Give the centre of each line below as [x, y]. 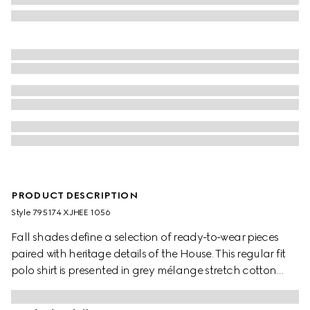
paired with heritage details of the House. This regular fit [148, 254]
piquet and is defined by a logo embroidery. [119, 287]
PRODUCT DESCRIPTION [74, 196]
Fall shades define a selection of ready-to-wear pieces [145, 237]
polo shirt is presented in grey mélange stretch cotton [144, 271]
